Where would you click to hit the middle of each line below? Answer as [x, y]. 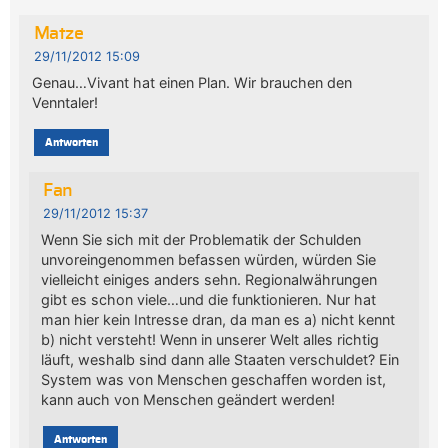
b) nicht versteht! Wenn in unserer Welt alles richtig [210, 339]
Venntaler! [64, 102]
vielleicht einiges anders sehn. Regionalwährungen [209, 279]
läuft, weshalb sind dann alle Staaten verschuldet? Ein [220, 359]
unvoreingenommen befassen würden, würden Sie [209, 259]
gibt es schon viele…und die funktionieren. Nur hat [209, 299]
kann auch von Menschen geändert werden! [188, 399]
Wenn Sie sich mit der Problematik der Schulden [201, 239]
